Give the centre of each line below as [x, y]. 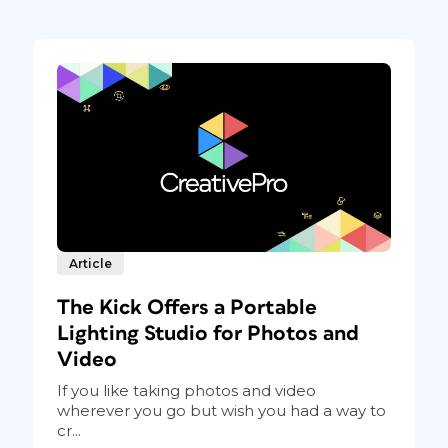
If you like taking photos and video [186, 390]
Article [90, 263]
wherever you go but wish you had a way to [221, 410]
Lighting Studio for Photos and [207, 333]
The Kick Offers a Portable [186, 307]
